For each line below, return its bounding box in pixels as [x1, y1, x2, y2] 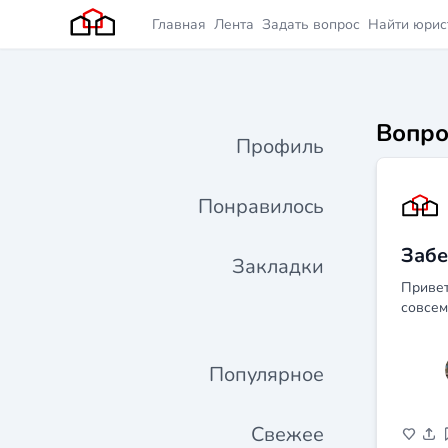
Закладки [232, 253, 324, 280]
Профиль [236, 133, 324, 160]
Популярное [209, 361, 324, 388]
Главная [152, 15, 206, 34]
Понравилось [198, 193, 324, 220]
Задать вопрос [262, 15, 360, 34]
